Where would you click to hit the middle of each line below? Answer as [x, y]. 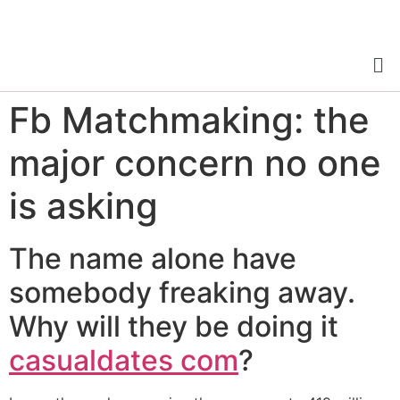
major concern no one [195, 163]
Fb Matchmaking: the [189, 121]
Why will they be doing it [174, 327]
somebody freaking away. [182, 293]
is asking [83, 206]
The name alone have [153, 259]
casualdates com [124, 361]
